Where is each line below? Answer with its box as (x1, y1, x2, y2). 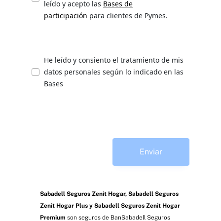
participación (44, 10, 87, 20)
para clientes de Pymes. (87, 10, 168, 20)
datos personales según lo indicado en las (44, 67, 184, 76)
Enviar (140, 147, 162, 156)
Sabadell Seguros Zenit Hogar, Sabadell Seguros (39, 190, 179, 197)
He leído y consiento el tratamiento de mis (44, 55, 184, 65)
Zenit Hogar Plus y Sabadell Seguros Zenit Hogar (39, 202, 180, 209)
